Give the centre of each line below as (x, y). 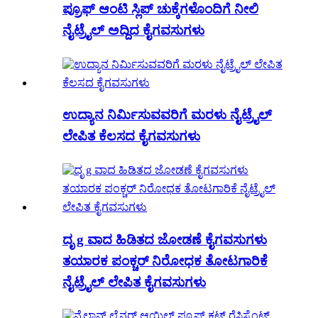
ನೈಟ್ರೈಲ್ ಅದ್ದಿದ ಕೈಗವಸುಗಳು (133, 30)
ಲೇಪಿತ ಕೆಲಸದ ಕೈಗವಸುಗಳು (131, 136)
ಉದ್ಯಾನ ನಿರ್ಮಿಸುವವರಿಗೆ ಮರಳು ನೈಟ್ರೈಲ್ (167, 115)
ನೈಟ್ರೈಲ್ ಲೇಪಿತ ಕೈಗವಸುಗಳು (134, 282)
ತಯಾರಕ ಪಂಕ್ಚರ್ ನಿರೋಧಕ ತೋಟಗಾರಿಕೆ (165, 261)
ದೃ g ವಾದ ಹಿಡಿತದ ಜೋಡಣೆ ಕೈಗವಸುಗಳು (165, 239)
